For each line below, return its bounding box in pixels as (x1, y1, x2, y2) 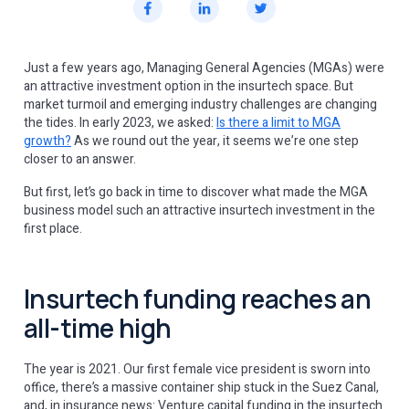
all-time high (24, 310, 172, 345)
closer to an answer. (24, 150, 139, 169)
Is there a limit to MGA (216, 113, 341, 132)
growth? (24, 131, 71, 151)
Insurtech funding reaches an (24, 281, 372, 316)
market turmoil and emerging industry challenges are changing (24, 95, 377, 114)
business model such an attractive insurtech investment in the (24, 201, 375, 220)
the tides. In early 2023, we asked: (24, 113, 216, 132)
